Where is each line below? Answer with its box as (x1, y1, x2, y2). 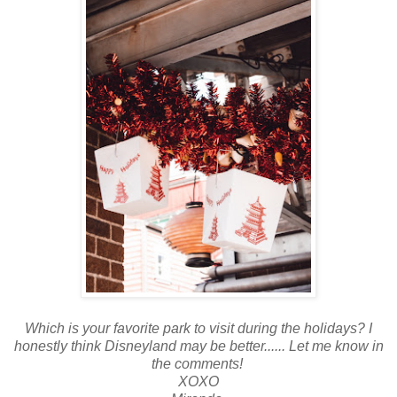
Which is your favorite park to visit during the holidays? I (25, 320, 372, 336)
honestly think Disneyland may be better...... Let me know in (13, 338, 384, 354)
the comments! (151, 355, 246, 371)
